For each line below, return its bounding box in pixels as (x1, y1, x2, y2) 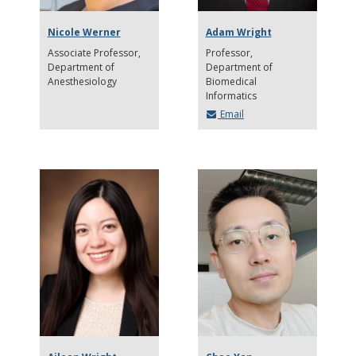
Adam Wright (205, 25, 272, 39)
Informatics (205, 88, 257, 103)
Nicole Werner (47, 25, 121, 39)
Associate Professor (47, 45, 138, 60)
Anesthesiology (47, 74, 117, 88)
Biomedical (205, 74, 257, 88)
